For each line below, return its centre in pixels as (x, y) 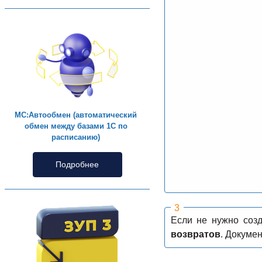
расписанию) (76, 137)
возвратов (195, 234)
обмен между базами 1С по (76, 126)
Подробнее (77, 165)
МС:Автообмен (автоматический (76, 115)
